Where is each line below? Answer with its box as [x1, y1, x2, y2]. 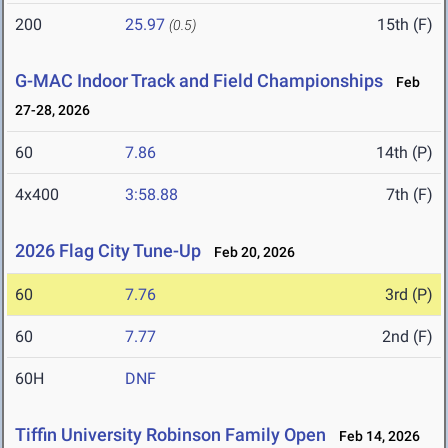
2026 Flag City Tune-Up [15, 240, 201, 262]
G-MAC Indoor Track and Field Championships [15, 70, 383, 92]
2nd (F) [382, 327, 433, 347]
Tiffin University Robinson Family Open [15, 424, 326, 446]
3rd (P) [385, 285, 433, 305]
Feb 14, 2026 [330, 428, 420, 445]
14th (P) [376, 143, 433, 163]
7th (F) [386, 185, 433, 205]
